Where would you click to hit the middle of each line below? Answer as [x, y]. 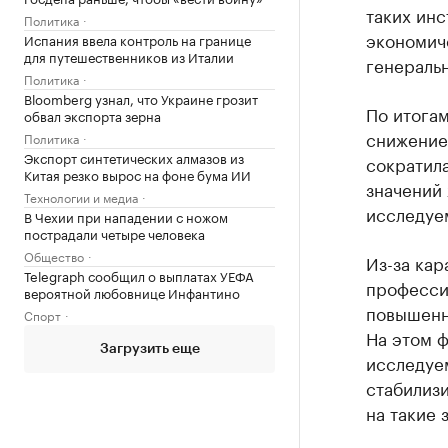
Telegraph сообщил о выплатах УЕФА [139, 275]
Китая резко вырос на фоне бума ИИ [137, 174]
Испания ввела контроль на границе [137, 39]
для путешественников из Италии [129, 56]
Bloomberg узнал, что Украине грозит [141, 98]
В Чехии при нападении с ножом [126, 216]
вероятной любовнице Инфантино [132, 292]
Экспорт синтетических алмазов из [134, 157]
